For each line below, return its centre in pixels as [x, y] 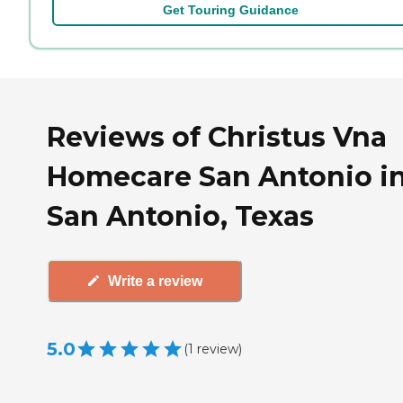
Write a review [155, 281]
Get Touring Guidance [230, 9]
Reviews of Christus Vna [217, 138]
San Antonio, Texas [180, 217]
